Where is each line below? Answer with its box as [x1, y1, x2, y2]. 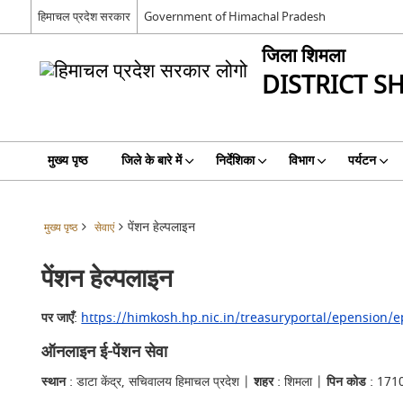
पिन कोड [327, 372, 367, 391]
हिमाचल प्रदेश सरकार [37, 7, 130, 25]
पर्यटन [347, 151, 376, 170]
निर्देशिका [215, 151, 255, 170]
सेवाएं [94, 220, 114, 236]
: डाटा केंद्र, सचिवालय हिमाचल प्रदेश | [66, 372, 255, 391]
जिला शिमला [261, 42, 345, 70]
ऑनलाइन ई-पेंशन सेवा [41, 340, 168, 364]
